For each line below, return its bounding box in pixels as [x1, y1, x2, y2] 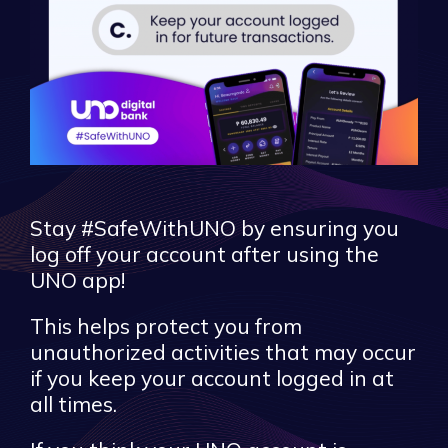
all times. [30, 391, 117, 417]
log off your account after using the [30, 241, 379, 267]
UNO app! [30, 267, 125, 293]
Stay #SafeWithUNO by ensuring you [30, 215, 399, 241]
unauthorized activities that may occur [30, 339, 416, 365]
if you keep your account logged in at [30, 365, 394, 391]
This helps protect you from [30, 313, 302, 339]
